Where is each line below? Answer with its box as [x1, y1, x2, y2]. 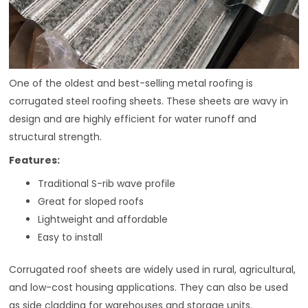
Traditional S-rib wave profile [38, 177, 176, 191]
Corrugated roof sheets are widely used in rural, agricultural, [9, 263, 296, 277]
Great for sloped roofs [38, 195, 144, 209]
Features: [9, 153, 60, 168]
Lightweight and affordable [38, 212, 168, 227]
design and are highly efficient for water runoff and [9, 112, 257, 126]
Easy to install [38, 230, 103, 245]
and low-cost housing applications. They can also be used [9, 280, 289, 295]
